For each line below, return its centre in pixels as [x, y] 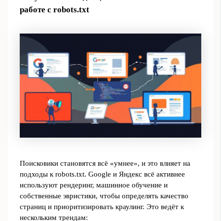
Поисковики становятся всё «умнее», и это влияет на [105, 163]
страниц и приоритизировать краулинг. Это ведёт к [102, 206]
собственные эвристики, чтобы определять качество [104, 196]
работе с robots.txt [54, 10]
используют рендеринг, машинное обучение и [93, 185]
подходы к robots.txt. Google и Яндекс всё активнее [102, 174]
